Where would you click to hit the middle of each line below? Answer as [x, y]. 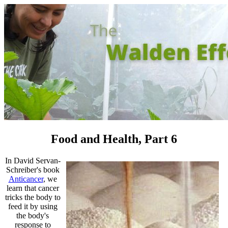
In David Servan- [33, 160]
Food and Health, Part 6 [114, 139]
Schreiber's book [33, 169]
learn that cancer [33, 188]
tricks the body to [33, 197]
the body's [33, 215]
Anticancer [26, 179]
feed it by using [33, 206]
